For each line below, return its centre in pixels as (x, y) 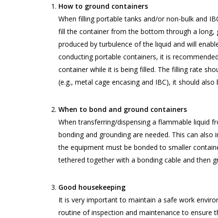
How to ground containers (103, 6)
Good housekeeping (92, 187)
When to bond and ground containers (123, 109)
